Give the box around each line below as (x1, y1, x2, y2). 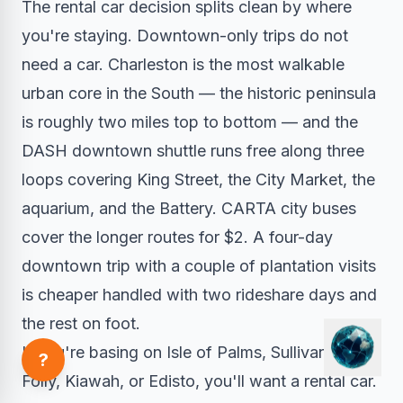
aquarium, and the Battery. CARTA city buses (22, 198, 356, 218)
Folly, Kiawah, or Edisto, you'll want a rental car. (22, 371, 377, 390)
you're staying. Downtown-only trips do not (22, 25, 348, 45)
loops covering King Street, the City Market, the (22, 169, 375, 189)
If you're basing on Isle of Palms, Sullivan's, (22, 342, 345, 362)
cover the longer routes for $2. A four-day (22, 227, 333, 246)
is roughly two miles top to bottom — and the (22, 112, 358, 131)
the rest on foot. (22, 313, 140, 333)
